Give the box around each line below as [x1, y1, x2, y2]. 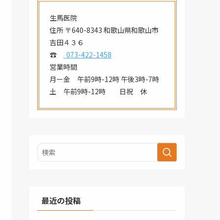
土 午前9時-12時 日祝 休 [50, 86, 147, 96]
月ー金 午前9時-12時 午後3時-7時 [50, 74, 159, 84]
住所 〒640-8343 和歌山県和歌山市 [50, 25, 159, 35]
